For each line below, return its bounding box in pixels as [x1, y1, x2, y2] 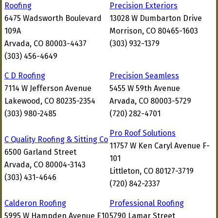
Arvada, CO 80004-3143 [4, 160, 86, 169]
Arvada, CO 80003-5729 [109, 96, 191, 106]
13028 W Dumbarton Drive [109, 14, 202, 23]
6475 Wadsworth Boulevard [4, 14, 102, 23]
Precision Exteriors [109, 1, 178, 10]
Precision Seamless [109, 71, 179, 80]
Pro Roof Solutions [109, 128, 176, 138]
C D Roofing [4, 71, 45, 80]
